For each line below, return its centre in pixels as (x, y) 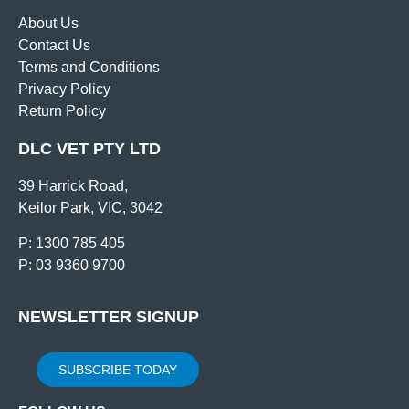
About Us (48, 24)
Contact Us (54, 46)
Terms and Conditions (89, 68)
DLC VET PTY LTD (89, 149)
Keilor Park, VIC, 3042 (90, 208)
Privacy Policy (64, 89)
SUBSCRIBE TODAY (118, 369)
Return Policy (62, 111)
